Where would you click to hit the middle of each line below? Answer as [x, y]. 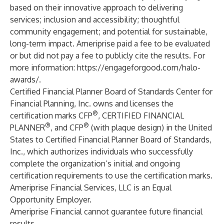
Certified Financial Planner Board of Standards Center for [111, 91]
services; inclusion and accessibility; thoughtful [95, 19]
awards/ [24, 79]
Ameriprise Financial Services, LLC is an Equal [91, 187]
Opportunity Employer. [51, 199]
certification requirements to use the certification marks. [111, 175]
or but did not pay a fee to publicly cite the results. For [107, 55]
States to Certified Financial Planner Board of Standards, [111, 139]
